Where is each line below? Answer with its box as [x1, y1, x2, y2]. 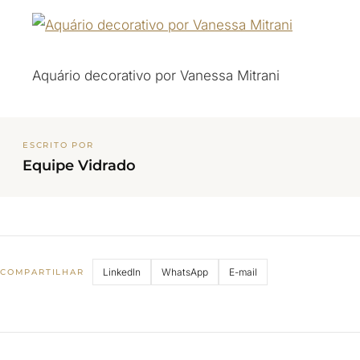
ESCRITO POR [22, 140, 94, 150]
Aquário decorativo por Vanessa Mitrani [32, 67, 280, 84]
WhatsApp [161, 266, 208, 278]
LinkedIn [102, 266, 141, 278]
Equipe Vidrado [22, 157, 136, 174]
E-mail [228, 266, 257, 278]
